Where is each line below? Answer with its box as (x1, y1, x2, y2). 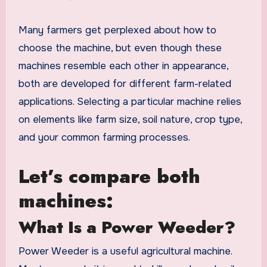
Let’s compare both (18, 162, 200, 190)
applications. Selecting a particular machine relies (18, 95, 241, 108)
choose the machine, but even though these (18, 41, 222, 54)
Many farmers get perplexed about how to (18, 23, 216, 36)
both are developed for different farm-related (18, 77, 231, 90)
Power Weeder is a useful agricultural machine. (18, 244, 232, 257)
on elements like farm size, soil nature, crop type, (18, 113, 242, 126)
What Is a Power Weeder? (18, 215, 235, 240)
